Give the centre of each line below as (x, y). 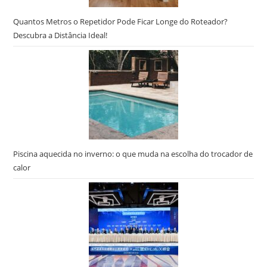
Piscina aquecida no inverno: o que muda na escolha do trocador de (133, 154)
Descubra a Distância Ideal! (60, 35)
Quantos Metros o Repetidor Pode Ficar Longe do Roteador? (121, 21)
